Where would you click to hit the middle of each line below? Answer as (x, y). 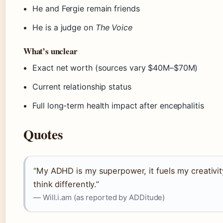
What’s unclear (51, 51)
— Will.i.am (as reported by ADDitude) (99, 198)
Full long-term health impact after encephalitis (118, 106)
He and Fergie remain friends (86, 9)
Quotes (43, 134)
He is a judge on (64, 28)
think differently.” (66, 184)
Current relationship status (82, 87)
